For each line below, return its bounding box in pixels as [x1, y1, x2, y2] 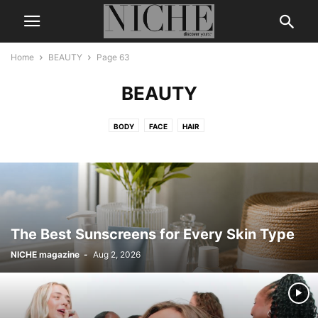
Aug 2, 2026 [93, 249, 141, 260]
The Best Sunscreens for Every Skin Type [11, 226, 295, 243]
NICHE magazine [11, 249, 79, 260]
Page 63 [97, 52, 130, 62]
